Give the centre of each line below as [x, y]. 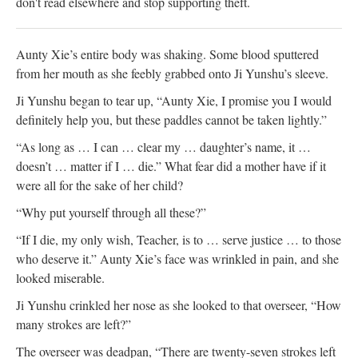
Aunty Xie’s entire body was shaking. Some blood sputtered [167, 54]
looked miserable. [60, 277]
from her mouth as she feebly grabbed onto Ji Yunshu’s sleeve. [172, 73]
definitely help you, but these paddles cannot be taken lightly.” [171, 119]
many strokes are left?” [74, 324]
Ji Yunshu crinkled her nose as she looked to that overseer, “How [179, 304]
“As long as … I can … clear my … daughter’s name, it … [163, 146]
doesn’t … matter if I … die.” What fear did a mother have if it [171, 165]
